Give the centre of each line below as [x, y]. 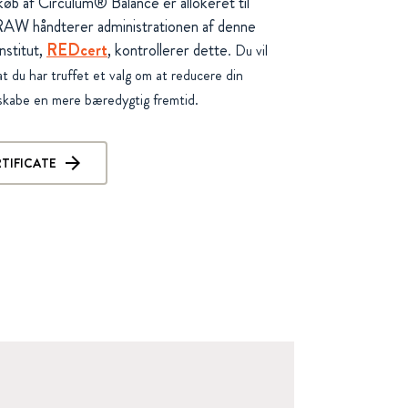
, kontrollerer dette [168, 51]
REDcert [77, 51]
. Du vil [248, 51]
